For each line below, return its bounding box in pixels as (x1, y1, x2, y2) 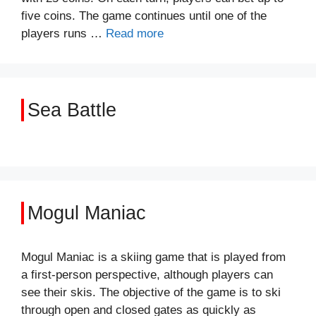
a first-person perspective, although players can (21, 268, 273, 281)
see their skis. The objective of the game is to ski (21, 286, 281, 299)
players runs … (21, 27, 106, 40)
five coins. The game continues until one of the (21, 9, 267, 23)
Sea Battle (28, 99, 116, 121)
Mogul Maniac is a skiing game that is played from (21, 250, 286, 264)
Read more (106, 27, 164, 40)
